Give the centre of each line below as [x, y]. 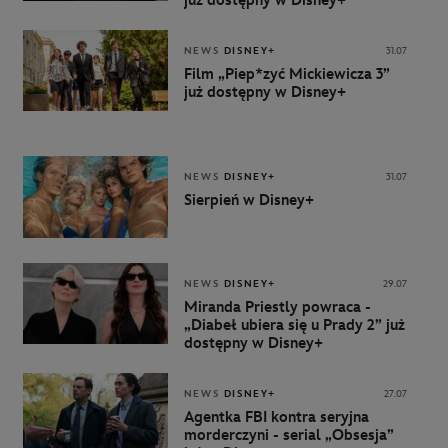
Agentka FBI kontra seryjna [276, 417]
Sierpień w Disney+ [248, 201]
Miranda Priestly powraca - [277, 307]
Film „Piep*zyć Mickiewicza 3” [286, 74]
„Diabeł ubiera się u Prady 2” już [294, 325]
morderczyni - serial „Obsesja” [288, 435]
